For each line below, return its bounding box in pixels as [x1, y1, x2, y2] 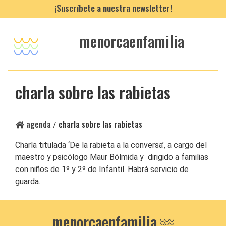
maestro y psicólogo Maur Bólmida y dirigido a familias [15, 152, 208, 162]
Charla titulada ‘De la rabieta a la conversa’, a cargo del [15, 140, 207, 150]
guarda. [15, 176, 40, 186]
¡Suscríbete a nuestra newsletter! [54, 1, 172, 14]
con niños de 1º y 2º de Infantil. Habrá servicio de [15, 164, 189, 174]
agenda [24, 118, 51, 130]
